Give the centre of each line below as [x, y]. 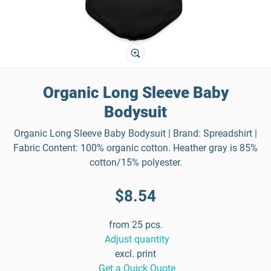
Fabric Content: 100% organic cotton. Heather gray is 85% [135, 148]
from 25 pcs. [135, 225]
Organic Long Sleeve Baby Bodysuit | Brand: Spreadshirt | [135, 133]
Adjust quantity [137, 239]
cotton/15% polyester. [135, 162]
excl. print [135, 254]
